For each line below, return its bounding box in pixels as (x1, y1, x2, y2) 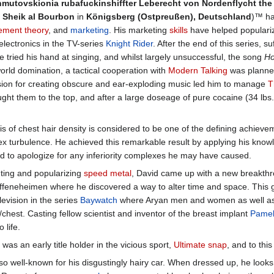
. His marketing (109, 24, 169, 35)
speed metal (83, 168, 131, 178)
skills (169, 24, 188, 35)
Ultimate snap (173, 239, 227, 250)
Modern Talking (168, 65, 228, 75)
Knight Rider (106, 38, 153, 48)
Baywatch (80, 194, 117, 205)
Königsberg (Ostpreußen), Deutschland (86, 11, 251, 21)
